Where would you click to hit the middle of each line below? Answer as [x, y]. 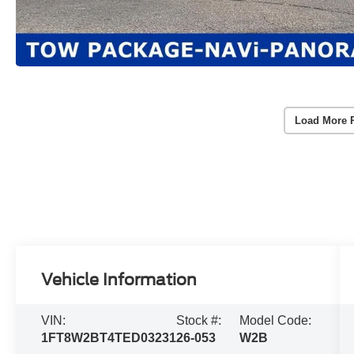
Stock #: [199, 321]
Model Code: [276, 321]
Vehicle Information [119, 280]
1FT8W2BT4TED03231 [109, 338]
